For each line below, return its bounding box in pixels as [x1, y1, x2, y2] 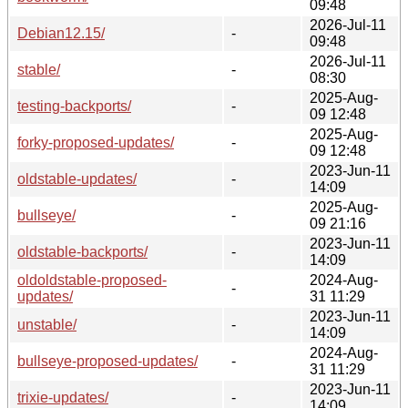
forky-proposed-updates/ [17, 134, 174, 150]
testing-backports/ [17, 97, 131, 114]
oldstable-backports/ [17, 243, 148, 260]
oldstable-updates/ [17, 170, 137, 187]
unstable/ [17, 316, 76, 332]
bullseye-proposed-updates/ [17, 352, 198, 369]
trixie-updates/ [17, 389, 108, 405]
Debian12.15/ [17, 25, 105, 41]
